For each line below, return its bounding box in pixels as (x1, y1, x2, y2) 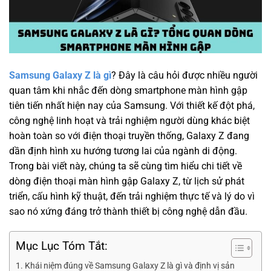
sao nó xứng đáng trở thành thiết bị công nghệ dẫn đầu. (9, 205, 247, 217)
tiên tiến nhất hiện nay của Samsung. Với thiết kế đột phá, (9, 99, 255, 111)
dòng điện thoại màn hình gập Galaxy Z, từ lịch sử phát (9, 175, 244, 187)
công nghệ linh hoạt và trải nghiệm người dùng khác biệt (9, 114, 250, 126)
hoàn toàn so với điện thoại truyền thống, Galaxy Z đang (9, 129, 249, 142)
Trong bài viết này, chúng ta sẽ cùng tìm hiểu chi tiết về (9, 160, 242, 172)
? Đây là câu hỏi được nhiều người (111, 69, 258, 81)
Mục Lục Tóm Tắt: (16, 239, 108, 253)
